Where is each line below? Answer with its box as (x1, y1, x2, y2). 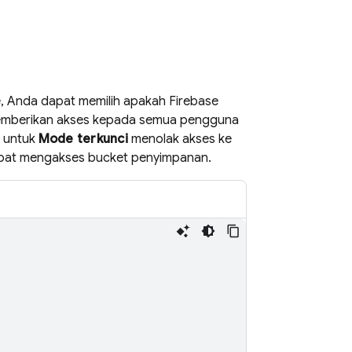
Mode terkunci (38, 131, 128, 147)
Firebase (169, 93, 218, 109)
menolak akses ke (127, 131, 232, 147)
